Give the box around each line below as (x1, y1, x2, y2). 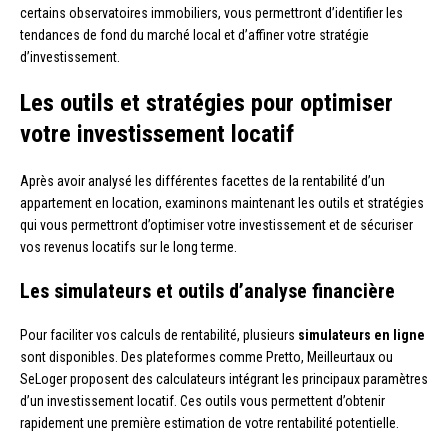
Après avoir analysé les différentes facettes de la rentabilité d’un (20, 172, 385, 189)
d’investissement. (20, 48, 120, 65)
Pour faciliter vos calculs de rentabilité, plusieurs (20, 326, 298, 343)
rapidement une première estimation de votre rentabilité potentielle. (20, 414, 399, 431)
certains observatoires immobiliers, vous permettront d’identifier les (20, 4, 403, 21)
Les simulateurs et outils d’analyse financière (20, 278, 395, 303)
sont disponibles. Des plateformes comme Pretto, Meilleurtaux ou (20, 348, 393, 365)
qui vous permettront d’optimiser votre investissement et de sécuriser (20, 216, 413, 233)
